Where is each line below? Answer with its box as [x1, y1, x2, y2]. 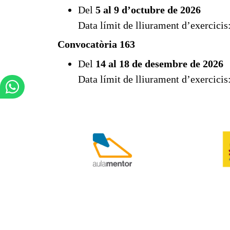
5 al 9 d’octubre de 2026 [95, 4, 201, 15]
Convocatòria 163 [57, 38, 135, 50]
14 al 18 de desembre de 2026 [95, 57, 223, 69]
